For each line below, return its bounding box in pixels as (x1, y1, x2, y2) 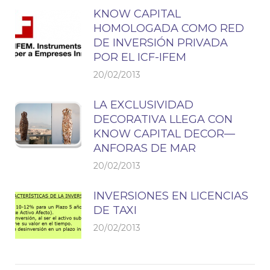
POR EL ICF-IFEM (93, 51, 186, 64)
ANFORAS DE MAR (93, 142, 196, 155)
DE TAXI (93, 204, 137, 217)
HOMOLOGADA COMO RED (93, 22, 244, 35)
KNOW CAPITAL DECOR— (93, 127, 235, 140)
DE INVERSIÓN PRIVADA (93, 36, 228, 49)
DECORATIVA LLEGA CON (93, 113, 233, 126)
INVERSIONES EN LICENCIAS (93, 189, 248, 202)
